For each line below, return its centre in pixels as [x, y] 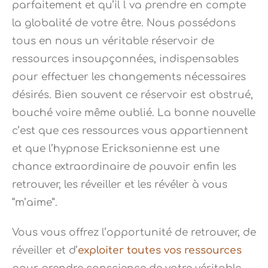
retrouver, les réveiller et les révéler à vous [120, 185]
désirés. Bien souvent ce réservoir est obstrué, [133, 95]
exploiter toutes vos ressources [160, 251]
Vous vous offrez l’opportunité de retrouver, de [134, 233]
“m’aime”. [35, 203]
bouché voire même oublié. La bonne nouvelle [134, 113]
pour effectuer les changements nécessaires [129, 77]
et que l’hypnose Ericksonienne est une [116, 149]
